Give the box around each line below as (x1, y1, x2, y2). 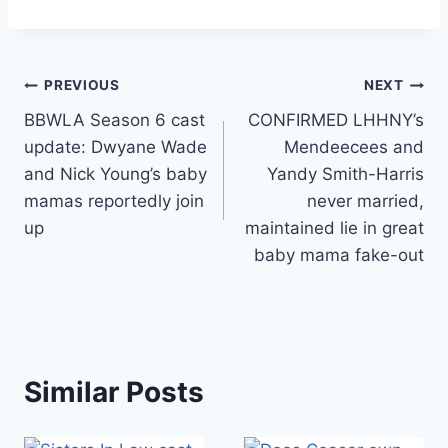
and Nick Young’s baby (24, 163, 207, 184)
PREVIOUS (44, 77, 120, 94)
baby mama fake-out (254, 244, 424, 265)
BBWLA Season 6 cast (24, 109, 205, 130)
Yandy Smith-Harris (267, 163, 424, 184)
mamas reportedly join (24, 190, 204, 211)
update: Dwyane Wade (24, 136, 207, 157)
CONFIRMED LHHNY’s (248, 109, 424, 130)
